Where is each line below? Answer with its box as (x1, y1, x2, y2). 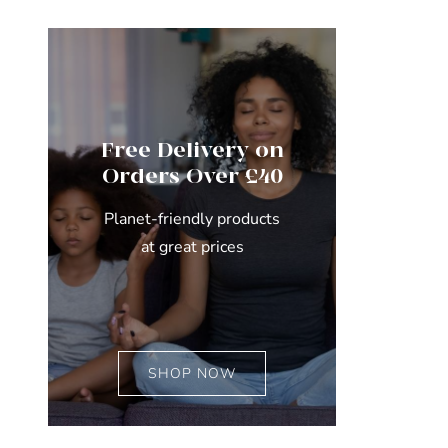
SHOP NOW (148, 363, 237, 383)
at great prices (140, 235, 244, 258)
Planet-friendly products (104, 207, 281, 230)
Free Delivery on (100, 137, 284, 164)
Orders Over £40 (101, 163, 283, 190)
